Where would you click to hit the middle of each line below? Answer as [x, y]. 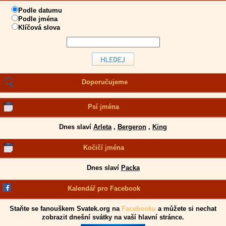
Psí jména [104, 107]
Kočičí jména [103, 148]
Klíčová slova [39, 27]
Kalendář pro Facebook [104, 188]
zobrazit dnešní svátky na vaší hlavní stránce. [113, 217]
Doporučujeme [104, 82]
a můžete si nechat [186, 209]
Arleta [102, 127]
